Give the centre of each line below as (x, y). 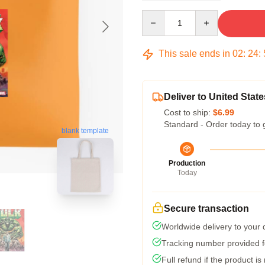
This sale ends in (194, 54)
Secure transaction (206, 209)
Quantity (157, 15)
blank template (85, 131)
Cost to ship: (188, 112)
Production (187, 163)
